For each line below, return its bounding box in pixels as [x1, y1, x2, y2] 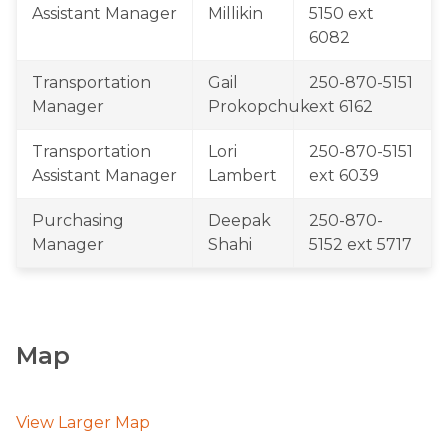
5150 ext [309, 4, 374, 23]
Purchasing [32, 211, 124, 230]
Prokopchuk [208, 97, 310, 116]
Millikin [208, 4, 263, 23]
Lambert [208, 166, 277, 185]
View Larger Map [16, 413, 150, 432]
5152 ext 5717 [309, 235, 412, 254]
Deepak [208, 211, 271, 230]
